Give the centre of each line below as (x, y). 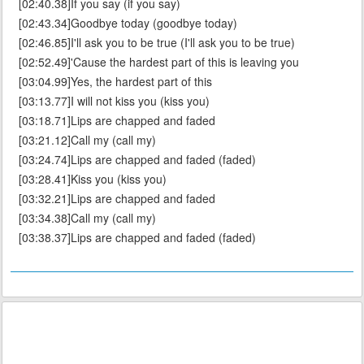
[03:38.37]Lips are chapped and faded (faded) (137, 238)
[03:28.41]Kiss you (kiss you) (93, 179)
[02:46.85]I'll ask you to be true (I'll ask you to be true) (157, 43)
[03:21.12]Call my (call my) (87, 140)
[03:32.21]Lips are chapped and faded (117, 199)
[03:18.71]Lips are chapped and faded (117, 121)
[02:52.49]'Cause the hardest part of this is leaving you (159, 62)
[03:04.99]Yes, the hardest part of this (115, 82)
